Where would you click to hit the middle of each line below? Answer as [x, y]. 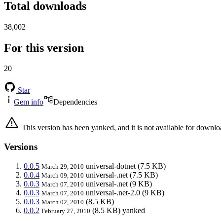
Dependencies [75, 102]
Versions [21, 147]
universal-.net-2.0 [113, 192]
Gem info [29, 102]
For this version [44, 48]
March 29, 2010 [63, 166]
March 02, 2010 [63, 202]
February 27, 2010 [66, 211]
